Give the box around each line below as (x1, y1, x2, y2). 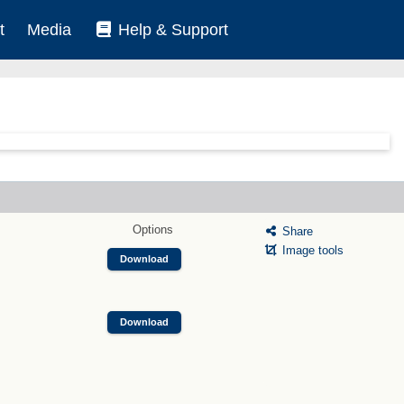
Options (132, 222, 173, 236)
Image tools (278, 243, 344, 258)
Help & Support (114, 21, 228, 39)
